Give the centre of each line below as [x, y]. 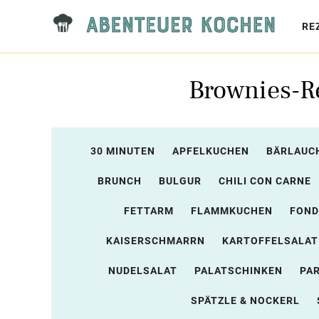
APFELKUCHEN [210, 151]
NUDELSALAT [143, 271]
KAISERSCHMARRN [155, 241]
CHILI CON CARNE [265, 181]
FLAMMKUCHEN [231, 211]
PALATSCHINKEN [239, 271]
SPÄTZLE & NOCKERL [245, 300]
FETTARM [148, 211]
